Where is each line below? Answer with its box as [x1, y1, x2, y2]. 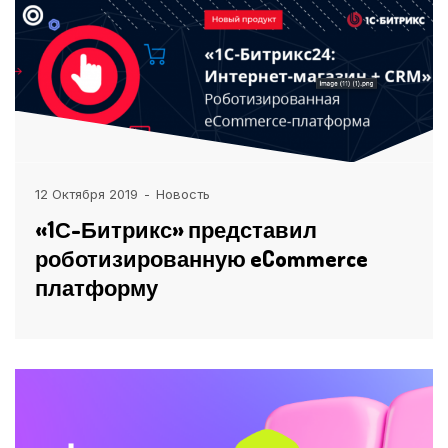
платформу [35, 272, 158, 301]
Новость [156, 185, 210, 202]
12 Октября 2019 [35, 185, 138, 202]
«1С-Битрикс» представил [35, 214, 317, 243]
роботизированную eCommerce [35, 243, 368, 272]
